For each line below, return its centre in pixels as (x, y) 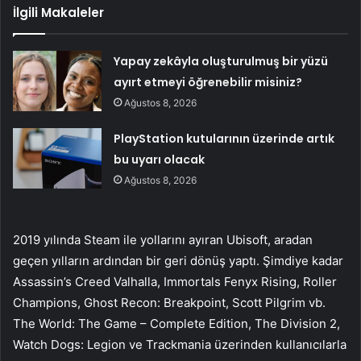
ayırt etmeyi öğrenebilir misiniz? (208, 82)
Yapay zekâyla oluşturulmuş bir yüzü (221, 61)
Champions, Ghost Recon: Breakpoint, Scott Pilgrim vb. (169, 302)
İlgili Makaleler (58, 12)
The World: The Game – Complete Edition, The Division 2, (176, 323)
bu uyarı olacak (160, 159)
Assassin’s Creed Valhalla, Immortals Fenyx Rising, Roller (175, 281)
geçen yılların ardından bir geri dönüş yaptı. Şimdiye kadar (178, 260)
